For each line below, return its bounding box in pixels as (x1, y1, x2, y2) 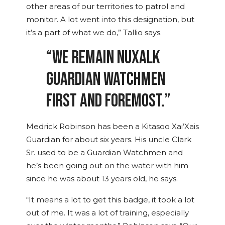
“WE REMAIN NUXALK (46, 47, 160, 69)
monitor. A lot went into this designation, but (26, 15, 194, 25)
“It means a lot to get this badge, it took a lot (26, 195, 194, 205)
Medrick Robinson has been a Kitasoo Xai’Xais (26, 122, 199, 132)
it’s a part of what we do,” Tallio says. (26, 28, 162, 38)
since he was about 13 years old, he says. (26, 174, 180, 184)
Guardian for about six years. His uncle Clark (26, 135, 191, 145)
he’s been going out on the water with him (26, 161, 188, 171)
